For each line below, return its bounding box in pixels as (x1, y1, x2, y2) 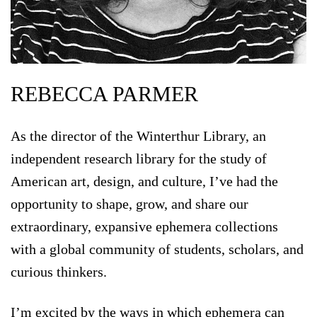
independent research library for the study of (11, 150, 267, 166)
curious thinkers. (11, 263, 110, 279)
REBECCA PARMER (11, 81, 198, 105)
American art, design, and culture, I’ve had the (11, 173, 278, 189)
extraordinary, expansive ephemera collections (11, 218, 278, 234)
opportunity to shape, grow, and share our (11, 195, 248, 212)
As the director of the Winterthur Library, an (11, 127, 266, 144)
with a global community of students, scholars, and (11, 241, 304, 257)
